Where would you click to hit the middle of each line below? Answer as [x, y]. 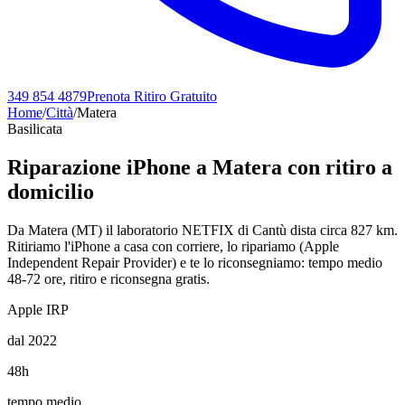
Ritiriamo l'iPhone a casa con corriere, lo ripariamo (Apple [173, 246]
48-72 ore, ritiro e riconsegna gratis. [108, 278]
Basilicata [35, 129]
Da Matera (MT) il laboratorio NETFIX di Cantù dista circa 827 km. [202, 230]
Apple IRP [38, 309]
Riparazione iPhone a [107, 167]
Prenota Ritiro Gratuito [152, 96]
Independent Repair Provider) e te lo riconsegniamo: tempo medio [195, 262]
